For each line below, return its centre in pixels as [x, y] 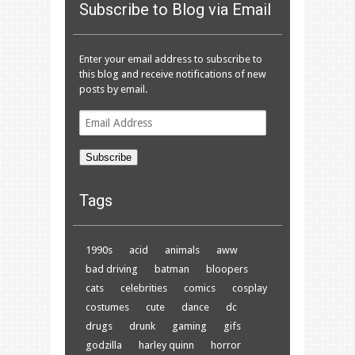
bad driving [112, 269]
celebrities [144, 288]
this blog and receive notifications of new [173, 74]
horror [226, 345]
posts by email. [113, 89]
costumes [107, 307]
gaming [189, 326]
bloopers [227, 269]
